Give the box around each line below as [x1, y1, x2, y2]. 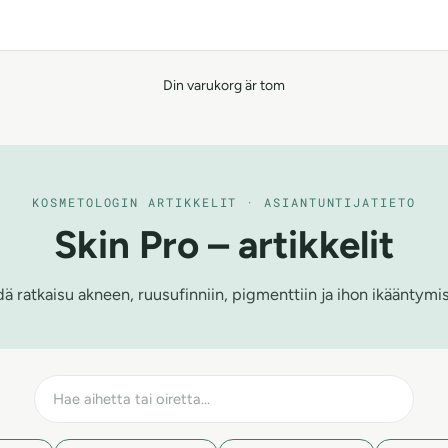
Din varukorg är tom [163, 76, 285, 94]
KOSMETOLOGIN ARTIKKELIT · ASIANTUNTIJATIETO [32, 193, 416, 210]
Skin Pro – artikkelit [54, 221, 394, 268]
